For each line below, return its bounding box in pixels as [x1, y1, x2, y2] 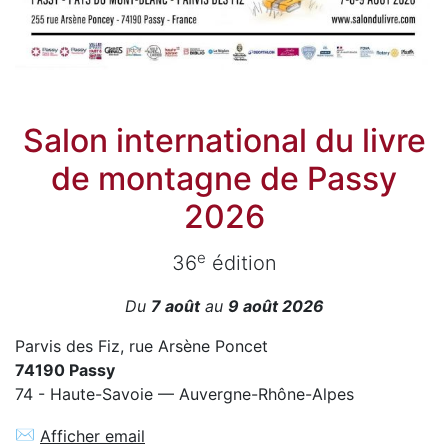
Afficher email [40, 425, 145, 446]
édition [205, 251, 277, 276]
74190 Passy [15, 360, 115, 381]
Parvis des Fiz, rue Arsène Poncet [15, 336, 268, 357]
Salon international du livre [22, 121, 426, 161]
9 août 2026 [227, 296, 324, 317]
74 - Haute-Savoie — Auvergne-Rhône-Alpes [15, 384, 354, 405]
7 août [150, 296, 200, 317]
